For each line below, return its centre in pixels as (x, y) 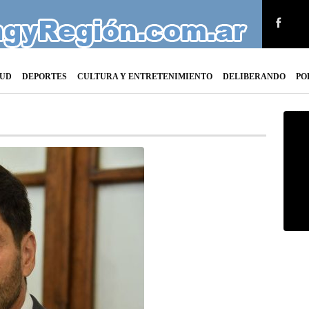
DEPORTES (44, 77)
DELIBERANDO (254, 77)
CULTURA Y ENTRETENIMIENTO (145, 77)
